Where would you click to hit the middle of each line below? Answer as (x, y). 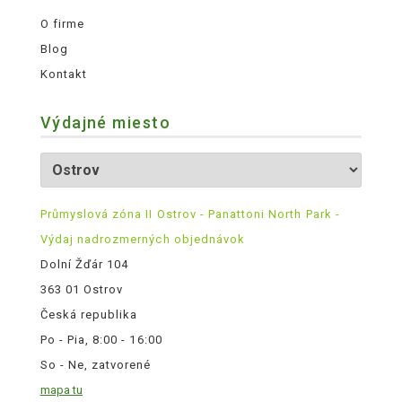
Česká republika (89, 315)
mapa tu (61, 390)
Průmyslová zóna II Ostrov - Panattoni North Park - (190, 214)
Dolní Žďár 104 (84, 265)
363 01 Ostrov (82, 290)
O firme (62, 24)
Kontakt (64, 74)
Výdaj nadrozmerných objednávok (142, 240)
